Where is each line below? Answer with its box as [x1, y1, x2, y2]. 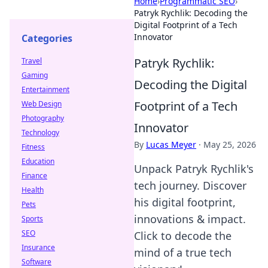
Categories [22, 32, 72, 45]
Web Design [22, 99, 62, 109]
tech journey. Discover [134, 178, 246, 193]
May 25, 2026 [203, 139, 256, 150]
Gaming [22, 70, 48, 80]
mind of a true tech [134, 245, 232, 260]
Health [22, 185, 44, 195]
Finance [22, 170, 47, 181]
